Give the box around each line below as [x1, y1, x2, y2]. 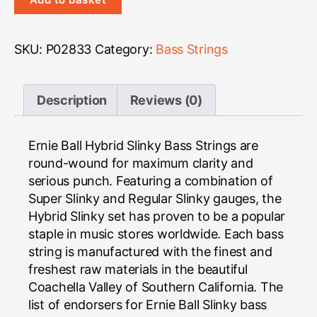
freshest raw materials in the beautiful [28, 261, 248, 277]
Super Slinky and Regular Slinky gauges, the [28, 190, 282, 206]
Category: [94, 41, 156, 57]
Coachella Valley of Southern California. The [28, 279, 284, 294]
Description [37, 92, 108, 108]
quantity [13, 21, 56, 35]
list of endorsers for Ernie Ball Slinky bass [28, 296, 267, 312]
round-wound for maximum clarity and [28, 155, 253, 171]
